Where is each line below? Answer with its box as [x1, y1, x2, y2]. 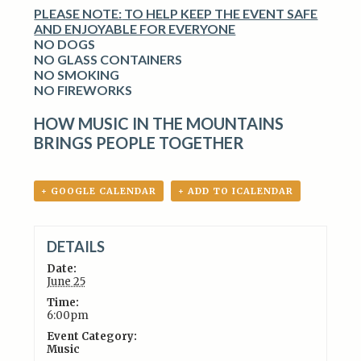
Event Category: [46, 329, 137, 343]
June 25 [46, 274, 85, 288]
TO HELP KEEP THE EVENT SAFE [122, 6, 318, 21]
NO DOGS [34, 36, 96, 52]
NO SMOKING [34, 67, 120, 82]
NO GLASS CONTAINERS [34, 52, 183, 67]
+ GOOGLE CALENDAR [41, 185, 157, 197]
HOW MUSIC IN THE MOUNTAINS [34, 114, 284, 133]
